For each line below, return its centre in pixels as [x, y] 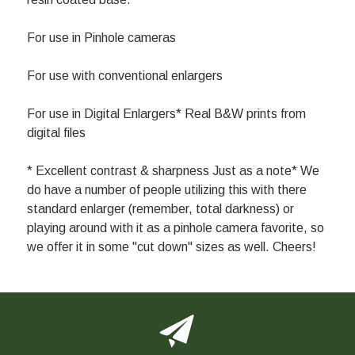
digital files [56, 133]
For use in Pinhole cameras [101, 38]
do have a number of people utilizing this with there [166, 190]
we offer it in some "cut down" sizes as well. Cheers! [171, 247]
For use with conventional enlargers [124, 76]
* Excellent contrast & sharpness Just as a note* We [173, 171]
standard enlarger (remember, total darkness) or [160, 209]
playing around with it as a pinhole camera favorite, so [175, 228]
